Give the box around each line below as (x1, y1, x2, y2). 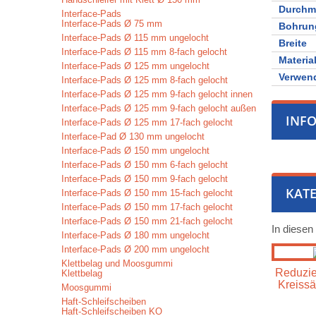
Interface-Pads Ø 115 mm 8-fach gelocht (61, 47, 227, 57)
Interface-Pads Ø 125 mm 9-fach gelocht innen (61, 89, 253, 99)
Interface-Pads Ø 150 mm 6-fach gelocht (61, 159, 228, 170)
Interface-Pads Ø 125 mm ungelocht (61, 61, 209, 71)
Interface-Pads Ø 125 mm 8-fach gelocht (61, 75, 228, 85)
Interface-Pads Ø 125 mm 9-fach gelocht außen (61, 103, 256, 114)
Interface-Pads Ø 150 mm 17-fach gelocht (61, 202, 233, 212)
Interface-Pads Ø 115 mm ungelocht (61, 32, 209, 43)
